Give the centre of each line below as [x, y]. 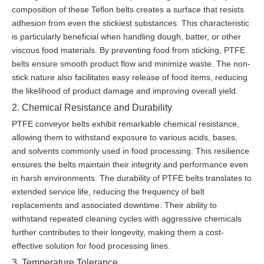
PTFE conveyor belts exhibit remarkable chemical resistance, [126, 124]
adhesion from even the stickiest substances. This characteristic [131, 23]
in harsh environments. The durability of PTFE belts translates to [132, 178]
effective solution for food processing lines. [91, 246]
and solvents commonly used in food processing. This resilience [131, 151]
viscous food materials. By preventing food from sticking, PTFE [128, 50]
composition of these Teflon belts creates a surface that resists [128, 10]
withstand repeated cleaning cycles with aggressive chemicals [127, 219]
